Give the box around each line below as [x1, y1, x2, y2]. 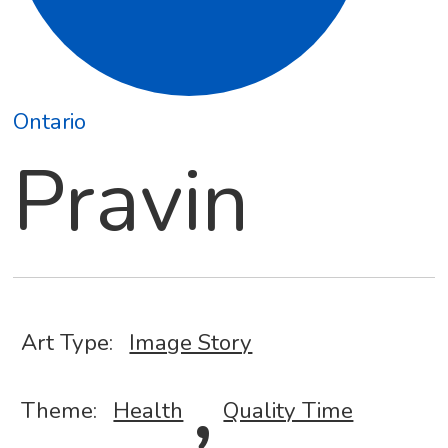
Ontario [13, 106, 87, 138]
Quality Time [223, 395, 354, 427]
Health [113, 395, 184, 427]
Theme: [21, 395, 98, 427]
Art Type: [21, 327, 114, 359]
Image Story [129, 327, 253, 359]
